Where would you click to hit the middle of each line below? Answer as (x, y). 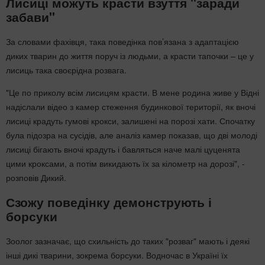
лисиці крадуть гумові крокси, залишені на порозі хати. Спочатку (130, 120)
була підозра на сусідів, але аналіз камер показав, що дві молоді (132, 135)
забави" (30, 17)
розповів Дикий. (36, 177)
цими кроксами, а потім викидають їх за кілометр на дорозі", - (125, 163)
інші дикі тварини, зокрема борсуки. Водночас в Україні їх (117, 255)
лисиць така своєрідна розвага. (66, 70)
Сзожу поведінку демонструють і (109, 202)
